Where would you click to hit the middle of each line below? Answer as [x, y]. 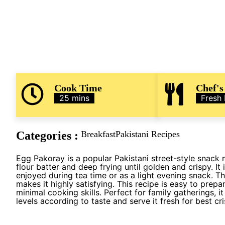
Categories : [47, 136]
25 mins [74, 98]
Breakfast [98, 134]
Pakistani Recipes [148, 134]
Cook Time [78, 88]
